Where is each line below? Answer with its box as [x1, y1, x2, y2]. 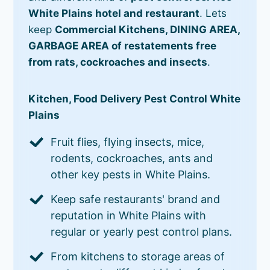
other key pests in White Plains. [51, 168, 211, 181]
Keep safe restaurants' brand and [51, 192, 221, 206]
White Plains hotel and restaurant [28, 7, 200, 19]
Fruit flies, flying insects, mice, [51, 135, 205, 148]
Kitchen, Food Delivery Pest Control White [28, 92, 241, 105]
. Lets [199, 7, 227, 19]
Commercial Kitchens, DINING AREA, [55, 23, 240, 36]
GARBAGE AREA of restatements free [28, 39, 217, 52]
